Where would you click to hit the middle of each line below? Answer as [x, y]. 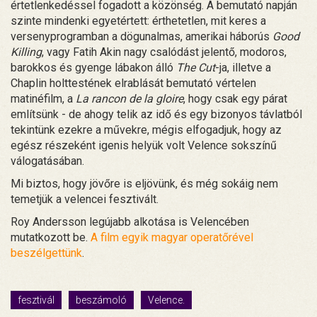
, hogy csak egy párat [235, 99]
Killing [26, 52]
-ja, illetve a [243, 68]
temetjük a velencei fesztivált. [85, 200]
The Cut [196, 68]
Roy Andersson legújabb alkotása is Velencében [130, 222]
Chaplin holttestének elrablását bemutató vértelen [133, 83]
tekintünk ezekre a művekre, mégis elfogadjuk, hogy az [146, 130]
